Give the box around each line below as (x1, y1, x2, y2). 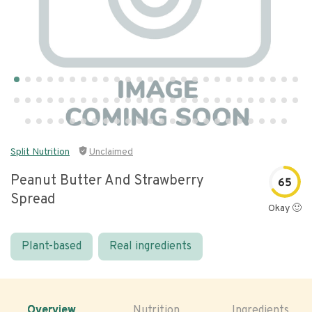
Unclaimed (89, 146, 133, 158)
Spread (10, 191, 55, 209)
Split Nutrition (10, 146, 70, 158)
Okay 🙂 (268, 203, 302, 214)
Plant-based (22, 240, 81, 253)
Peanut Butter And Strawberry (10, 172, 204, 190)
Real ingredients (109, 240, 192, 253)
